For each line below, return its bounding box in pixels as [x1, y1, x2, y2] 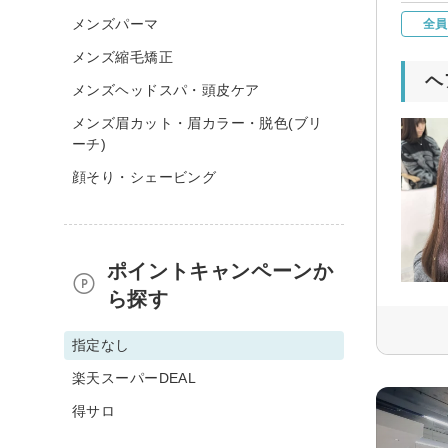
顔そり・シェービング [72, 168, 217, 185]
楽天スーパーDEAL [72, 369, 197, 386]
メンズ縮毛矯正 [72, 48, 173, 65]
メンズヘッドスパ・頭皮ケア [72, 81, 260, 98]
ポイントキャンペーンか [106, 259, 334, 282]
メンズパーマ [72, 15, 159, 32]
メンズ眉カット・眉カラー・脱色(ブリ [72, 114, 323, 131]
